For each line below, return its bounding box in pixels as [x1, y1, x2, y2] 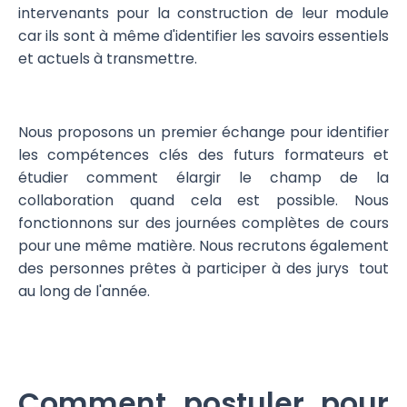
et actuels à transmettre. [17, 48, 201, 69]
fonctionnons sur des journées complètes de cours [17, 213, 390, 234]
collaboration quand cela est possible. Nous [17, 190, 390, 212]
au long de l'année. [17, 281, 150, 303]
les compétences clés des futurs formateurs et [17, 144, 390, 166]
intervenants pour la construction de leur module [17, 3, 390, 24]
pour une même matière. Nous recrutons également [17, 235, 390, 257]
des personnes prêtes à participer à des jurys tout [17, 258, 390, 280]
